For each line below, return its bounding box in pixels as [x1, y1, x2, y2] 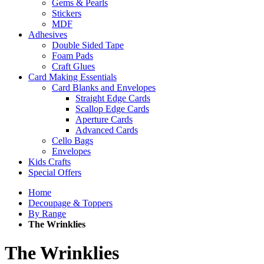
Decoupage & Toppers [28, 198, 113, 208]
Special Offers [28, 167, 81, 177]
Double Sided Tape [52, 40, 124, 50]
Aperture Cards [75, 114, 133, 124]
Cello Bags [52, 136, 93, 146]
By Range [28, 209, 66, 219]
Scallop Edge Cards [75, 104, 149, 114]
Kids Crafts [28, 157, 71, 167]
